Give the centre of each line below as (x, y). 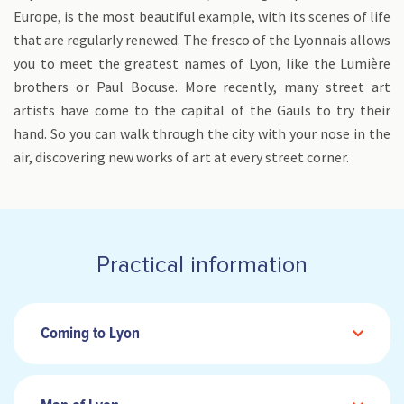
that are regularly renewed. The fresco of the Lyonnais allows (202, 40)
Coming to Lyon (90, 334)
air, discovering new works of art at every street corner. (181, 157)
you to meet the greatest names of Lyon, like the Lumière (202, 63)
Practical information (202, 265)
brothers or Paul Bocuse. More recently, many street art (202, 87)
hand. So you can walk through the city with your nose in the (202, 133)
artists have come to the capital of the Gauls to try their (202, 110)
